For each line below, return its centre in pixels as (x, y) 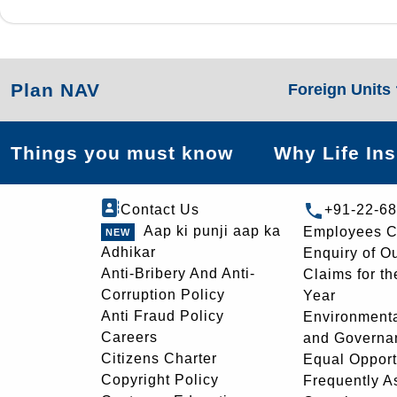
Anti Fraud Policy (163, 316)
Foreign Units (341, 90)
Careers (129, 337)
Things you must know (122, 153)
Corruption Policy (163, 295)
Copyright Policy (160, 380)
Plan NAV (55, 90)
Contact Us (160, 210)
